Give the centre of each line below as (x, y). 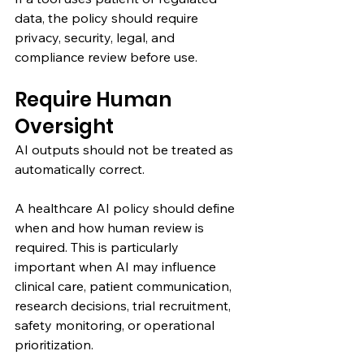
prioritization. (54, 344)
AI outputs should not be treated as (126, 149)
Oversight (64, 126)
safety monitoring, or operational (116, 325)
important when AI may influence (117, 266)
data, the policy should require (108, 17)
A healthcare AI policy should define (126, 208)
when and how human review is (111, 227)
